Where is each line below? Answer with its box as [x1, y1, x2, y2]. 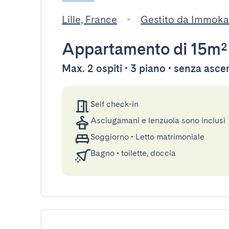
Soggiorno [90, 132, 129, 142]
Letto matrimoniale [135, 132, 204, 142]
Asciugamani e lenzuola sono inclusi [90, 116, 225, 125]
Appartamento [62, 39, 170, 59]
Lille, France [62, 13, 117, 26]
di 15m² [170, 39, 227, 59]
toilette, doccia [121, 148, 176, 158]
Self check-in [90, 99, 139, 109]
